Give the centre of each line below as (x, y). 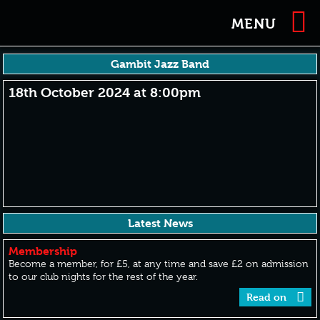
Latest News (160, 223)
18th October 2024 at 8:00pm (105, 93)
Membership (43, 251)
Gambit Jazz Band (160, 64)
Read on (268, 297)
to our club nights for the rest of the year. (104, 276)
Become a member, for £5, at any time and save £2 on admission (159, 264)
